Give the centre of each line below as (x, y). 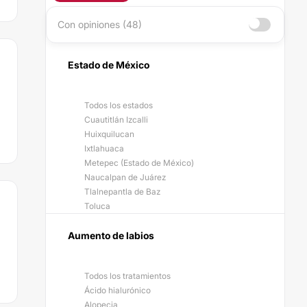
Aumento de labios (111, 235)
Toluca (97, 206)
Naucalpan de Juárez (125, 177)
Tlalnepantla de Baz (122, 192)
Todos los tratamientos (127, 276)
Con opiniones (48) (100, 24)
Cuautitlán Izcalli (116, 120)
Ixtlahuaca (104, 148)
